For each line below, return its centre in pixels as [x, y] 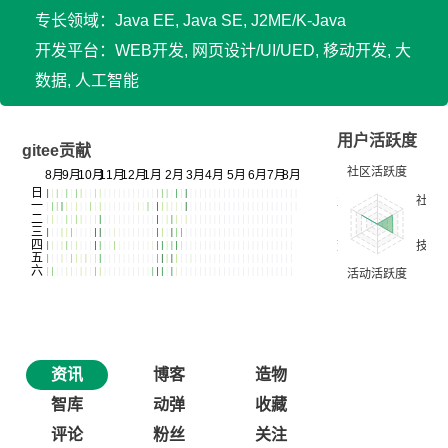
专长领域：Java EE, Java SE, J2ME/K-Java [190, 20]
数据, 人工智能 [87, 80]
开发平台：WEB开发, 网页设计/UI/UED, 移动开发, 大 [223, 50]
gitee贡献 [56, 150]
